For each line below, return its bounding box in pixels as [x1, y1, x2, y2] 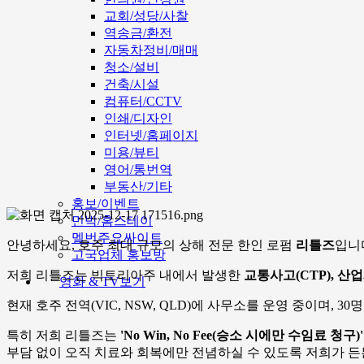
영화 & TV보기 [59, 275, 145, 288]
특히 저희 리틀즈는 [6, 328, 120, 343]
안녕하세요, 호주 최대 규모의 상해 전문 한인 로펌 [6, 238, 296, 253]
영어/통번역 [104, 162, 172, 176]
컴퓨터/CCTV [104, 94, 182, 108]
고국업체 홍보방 [71, 248, 166, 262]
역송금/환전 [104, 26, 172, 40]
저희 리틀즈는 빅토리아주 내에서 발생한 [6, 268, 244, 283]
